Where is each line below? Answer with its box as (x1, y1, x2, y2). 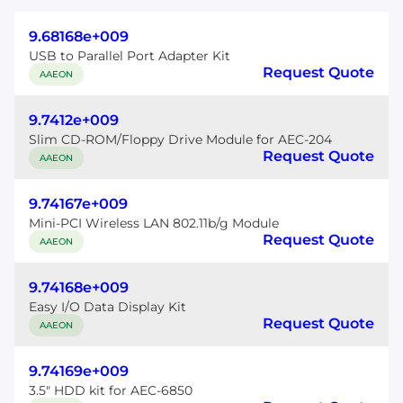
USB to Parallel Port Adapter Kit (29, 48, 230, 64)
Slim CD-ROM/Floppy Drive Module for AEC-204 (29, 131, 332, 148)
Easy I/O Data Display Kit (29, 299, 186, 315)
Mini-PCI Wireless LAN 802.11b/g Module (29, 215, 279, 231)
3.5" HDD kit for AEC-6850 (29, 382, 193, 399)
